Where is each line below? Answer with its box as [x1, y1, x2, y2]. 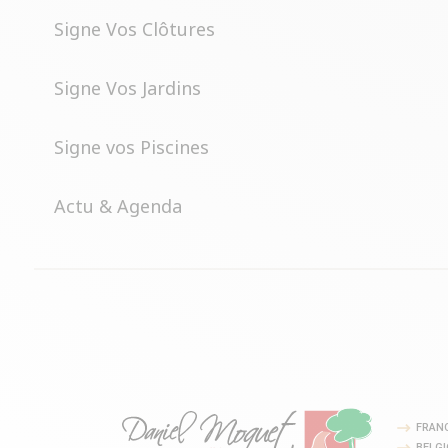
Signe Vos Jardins [53, 76, 201, 100]
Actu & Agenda [53, 194, 182, 218]
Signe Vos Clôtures [53, 17, 215, 41]
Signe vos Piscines [53, 135, 209, 159]
